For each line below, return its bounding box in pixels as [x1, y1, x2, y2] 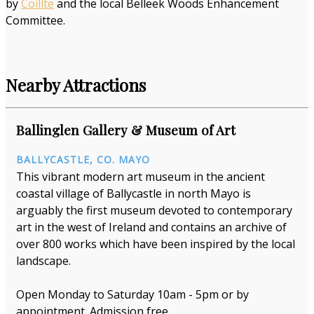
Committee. [6, 13, 65, 29]
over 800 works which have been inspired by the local [16, 236, 295, 252]
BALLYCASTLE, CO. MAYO [16, 153, 150, 167]
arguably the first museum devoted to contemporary [16, 203, 292, 219]
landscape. [16, 253, 71, 269]
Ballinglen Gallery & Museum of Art [16, 121, 235, 139]
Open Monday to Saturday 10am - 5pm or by [16, 287, 249, 303]
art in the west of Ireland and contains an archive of [16, 219, 287, 235]
